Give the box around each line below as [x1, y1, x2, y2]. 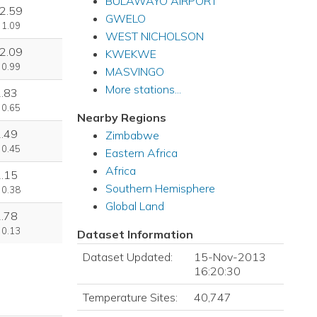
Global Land [105, 199, 164, 213]
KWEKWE [105, 47, 156, 61]
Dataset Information [76, 227, 193, 241]
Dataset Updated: [82, 250, 173, 264]
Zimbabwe [105, 128, 159, 142]
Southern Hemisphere [105, 181, 215, 195]
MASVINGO [105, 64, 164, 79]
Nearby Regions [76, 110, 166, 125]
